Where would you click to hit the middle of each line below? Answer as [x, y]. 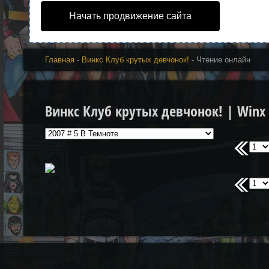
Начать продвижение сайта [131, 16]
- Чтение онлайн [220, 60]
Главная [60, 60]
